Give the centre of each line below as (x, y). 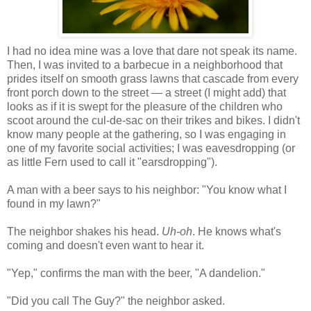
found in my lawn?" (54, 203)
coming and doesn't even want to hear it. (106, 245)
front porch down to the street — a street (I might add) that (146, 92)
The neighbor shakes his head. (84, 231)
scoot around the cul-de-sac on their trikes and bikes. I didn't (153, 120)
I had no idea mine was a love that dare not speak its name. (152, 51)
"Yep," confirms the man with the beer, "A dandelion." (136, 273)
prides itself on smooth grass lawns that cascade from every (153, 78)
